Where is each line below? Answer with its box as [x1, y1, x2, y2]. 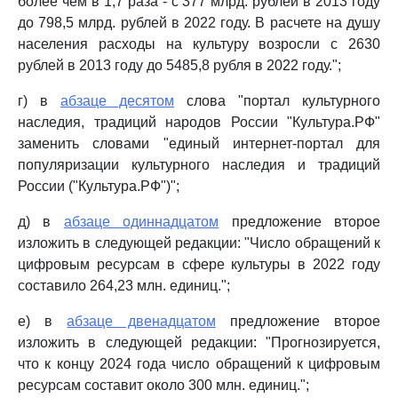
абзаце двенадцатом [67, 314, 216, 329]
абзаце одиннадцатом [63, 214, 219, 229]
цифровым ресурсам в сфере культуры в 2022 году [18, 257, 380, 272]
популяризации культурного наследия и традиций [18, 157, 380, 172]
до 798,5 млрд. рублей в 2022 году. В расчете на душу [18, 15, 380, 30]
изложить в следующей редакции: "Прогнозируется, [18, 335, 380, 350]
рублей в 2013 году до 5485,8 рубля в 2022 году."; [18, 58, 341, 73]
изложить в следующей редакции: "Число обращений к [18, 235, 380, 251]
